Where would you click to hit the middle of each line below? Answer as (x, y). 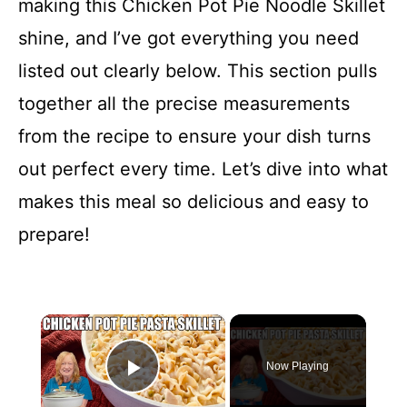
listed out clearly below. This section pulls (198, 70)
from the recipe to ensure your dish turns (194, 136)
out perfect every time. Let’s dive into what (203, 169)
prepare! (54, 234)
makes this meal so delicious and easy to (194, 201)
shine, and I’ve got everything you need (189, 38)
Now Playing (298, 366)
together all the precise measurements (184, 103)
